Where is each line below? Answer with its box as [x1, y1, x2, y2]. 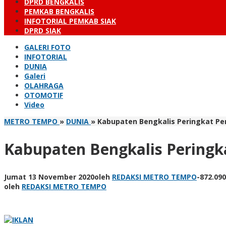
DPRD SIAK [24, 26, 61, 35]
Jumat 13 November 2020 [4, 172, 94, 182]
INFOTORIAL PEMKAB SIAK [24, 16, 116, 26]
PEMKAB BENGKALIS [24, 7, 94, 16]
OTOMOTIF [24, 90, 63, 100]
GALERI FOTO [24, 42, 71, 52]
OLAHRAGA [24, 81, 64, 90]
